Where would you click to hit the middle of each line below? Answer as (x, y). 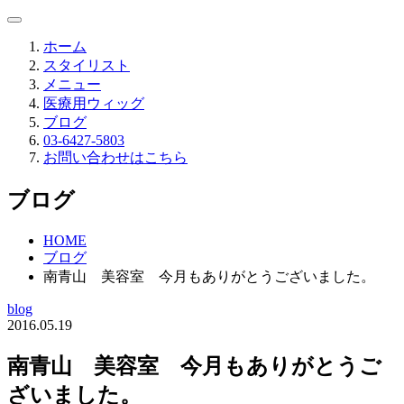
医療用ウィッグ (94, 103)
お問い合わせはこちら (115, 157)
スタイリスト (87, 65)
